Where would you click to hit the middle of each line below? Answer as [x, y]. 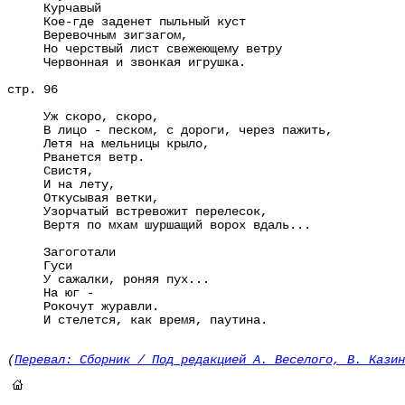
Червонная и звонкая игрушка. [127, 63]
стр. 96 [33, 90]
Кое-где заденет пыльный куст [127, 22]
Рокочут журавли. [83, 307]
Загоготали [61, 253]
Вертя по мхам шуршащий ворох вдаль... [159, 226]
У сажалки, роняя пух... [108, 280]
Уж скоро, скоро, [83, 117]
